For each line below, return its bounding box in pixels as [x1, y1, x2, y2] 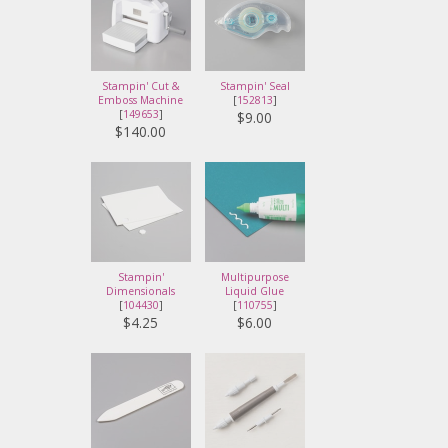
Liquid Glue [225, 284, 285, 299]
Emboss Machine [98, 93, 184, 108]
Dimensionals [106, 284, 176, 299]
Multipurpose [220, 270, 289, 285]
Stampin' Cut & [101, 79, 180, 94]
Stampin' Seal [219, 79, 290, 94]
